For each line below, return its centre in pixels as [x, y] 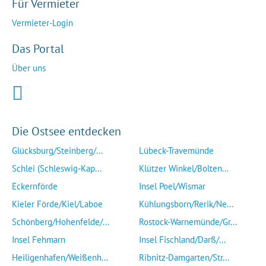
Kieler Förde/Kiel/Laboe [57, 204]
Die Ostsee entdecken [66, 131]
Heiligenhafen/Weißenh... [60, 257]
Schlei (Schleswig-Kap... [57, 168]
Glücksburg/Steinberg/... [57, 151]
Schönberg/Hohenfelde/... [61, 222]
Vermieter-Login [42, 23]
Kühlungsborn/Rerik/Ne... [186, 204]
